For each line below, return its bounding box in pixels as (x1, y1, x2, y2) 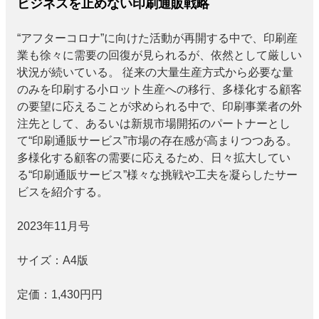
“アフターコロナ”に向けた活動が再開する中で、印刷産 (17, 32, 298, 45)
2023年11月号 (17, 220, 90, 233)
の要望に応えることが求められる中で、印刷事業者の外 (17, 100, 302, 113)
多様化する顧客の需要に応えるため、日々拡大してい (17, 152, 291, 164)
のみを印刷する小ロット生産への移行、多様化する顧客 (17, 83, 302, 96)
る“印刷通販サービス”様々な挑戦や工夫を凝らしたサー (17, 169, 298, 182)
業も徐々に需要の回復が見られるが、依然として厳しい (17, 49, 302, 62)
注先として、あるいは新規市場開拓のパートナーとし (17, 117, 291, 130)
